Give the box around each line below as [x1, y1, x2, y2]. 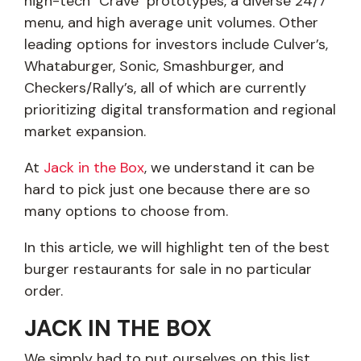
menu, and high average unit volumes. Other [24, 13, 318, 33]
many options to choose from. [24, 201, 228, 222]
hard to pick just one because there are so [24, 180, 310, 200]
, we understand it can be [144, 158, 314, 178]
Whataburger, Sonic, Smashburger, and [24, 56, 284, 77]
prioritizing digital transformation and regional [24, 100, 336, 120]
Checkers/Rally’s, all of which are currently [24, 78, 306, 98]
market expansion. [24, 122, 146, 142]
